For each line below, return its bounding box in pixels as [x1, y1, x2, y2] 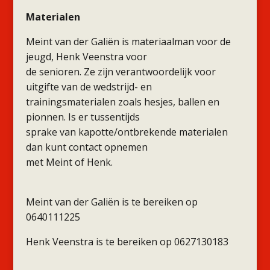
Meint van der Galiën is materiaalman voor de [25, 35, 231, 48]
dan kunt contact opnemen [25, 140, 148, 154]
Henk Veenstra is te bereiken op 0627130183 [25, 235, 228, 248]
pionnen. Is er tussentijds [25, 110, 140, 124]
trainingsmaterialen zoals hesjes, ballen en [25, 95, 219, 108]
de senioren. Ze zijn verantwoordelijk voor [25, 65, 216, 78]
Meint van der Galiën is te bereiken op [25, 195, 198, 209]
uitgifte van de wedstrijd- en [25, 80, 152, 93]
